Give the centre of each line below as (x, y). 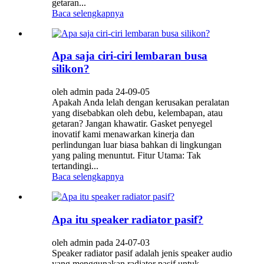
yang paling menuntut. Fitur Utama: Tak (126, 156)
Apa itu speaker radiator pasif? (128, 219)
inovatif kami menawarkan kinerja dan (123, 134)
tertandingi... (75, 166)
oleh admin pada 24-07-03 (101, 242)
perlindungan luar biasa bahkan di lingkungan (137, 145)
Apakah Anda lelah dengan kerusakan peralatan (141, 103)
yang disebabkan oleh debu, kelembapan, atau (137, 113)
